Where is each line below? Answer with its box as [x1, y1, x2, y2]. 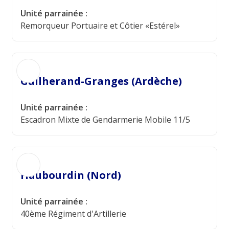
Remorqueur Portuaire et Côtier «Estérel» [20, 20, 180, 31]
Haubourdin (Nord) [20, 168, 121, 182]
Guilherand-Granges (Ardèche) [20, 74, 182, 88]
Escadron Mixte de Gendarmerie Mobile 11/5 [20, 114, 190, 125]
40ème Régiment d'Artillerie [20, 208, 126, 219]
